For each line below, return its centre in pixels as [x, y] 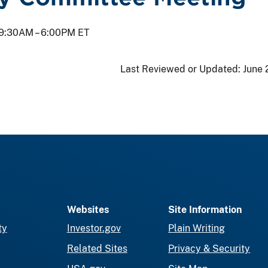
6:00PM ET [65, 32]
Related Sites [97, 248]
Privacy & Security [209, 248]
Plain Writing [197, 228]
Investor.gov [94, 228]
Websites [88, 209]
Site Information [205, 209]
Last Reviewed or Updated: [182, 69]
